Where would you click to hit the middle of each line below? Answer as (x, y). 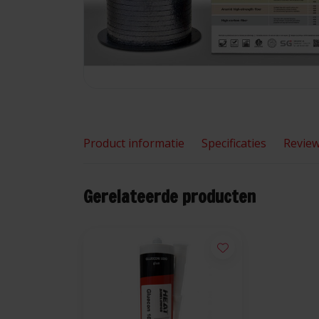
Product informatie (134, 143)
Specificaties (234, 143)
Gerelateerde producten (169, 196)
